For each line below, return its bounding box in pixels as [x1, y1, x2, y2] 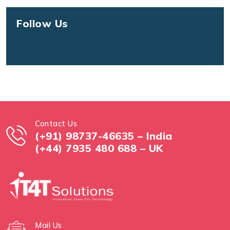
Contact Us [35, 118, 77, 128]
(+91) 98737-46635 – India [35, 129, 172, 142]
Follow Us [16, 17, 68, 30]
